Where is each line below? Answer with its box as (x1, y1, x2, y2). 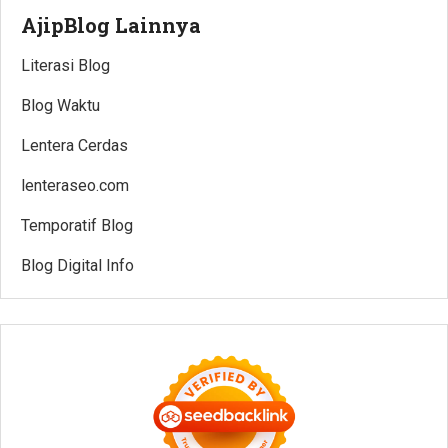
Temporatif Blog (21, 215, 133, 235)
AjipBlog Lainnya (21, 11, 201, 38)
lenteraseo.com (21, 175, 129, 195)
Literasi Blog (21, 55, 110, 75)
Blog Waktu (21, 95, 100, 115)
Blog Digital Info (21, 255, 134, 275)
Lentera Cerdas (21, 135, 128, 155)
